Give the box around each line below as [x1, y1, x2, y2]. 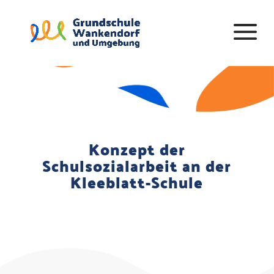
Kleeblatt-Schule [70, 167, 204, 197]
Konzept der [88, 134, 185, 164]
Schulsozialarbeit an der [42, 150, 232, 180]
